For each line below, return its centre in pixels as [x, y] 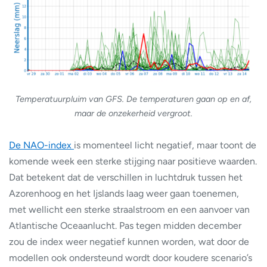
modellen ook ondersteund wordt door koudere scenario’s [131, 258]
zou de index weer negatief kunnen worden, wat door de [129, 242]
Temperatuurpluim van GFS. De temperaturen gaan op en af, [133, 99]
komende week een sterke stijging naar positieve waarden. [133, 162]
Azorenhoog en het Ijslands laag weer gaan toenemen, [124, 194]
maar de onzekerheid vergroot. [133, 114]
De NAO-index [41, 145]
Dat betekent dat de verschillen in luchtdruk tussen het [126, 178]
